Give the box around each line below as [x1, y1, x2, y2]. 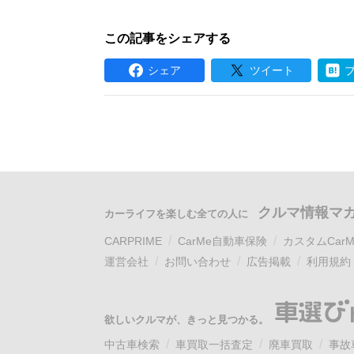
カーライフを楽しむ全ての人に [104, 208, 248, 220]
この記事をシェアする [104, 32, 231, 46]
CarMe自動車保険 [178, 235, 267, 248]
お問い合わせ [164, 255, 231, 269]
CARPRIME [104, 235, 162, 248]
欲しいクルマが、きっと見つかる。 [104, 314, 269, 326]
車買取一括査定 [175, 338, 253, 352]
